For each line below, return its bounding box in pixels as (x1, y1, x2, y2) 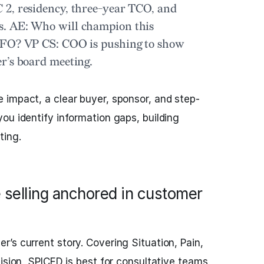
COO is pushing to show (58, 37, 184, 51)
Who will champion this (28, 19, 154, 34)
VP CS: (24, 37, 59, 51)
